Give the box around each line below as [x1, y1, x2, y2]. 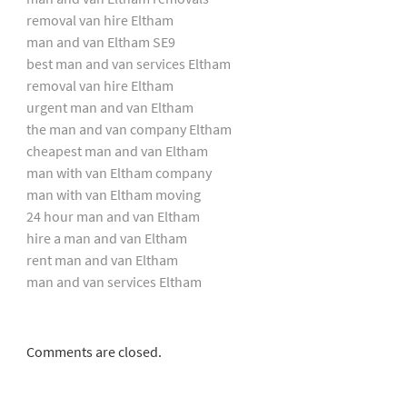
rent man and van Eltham [25, 250, 178, 269]
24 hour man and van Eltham [25, 206, 200, 225]
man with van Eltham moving [25, 184, 201, 203]
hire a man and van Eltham [25, 228, 187, 247]
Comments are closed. [25, 342, 162, 361]
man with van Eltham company [25, 163, 212, 182]
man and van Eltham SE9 [25, 32, 175, 51]
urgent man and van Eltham [25, 97, 194, 116]
